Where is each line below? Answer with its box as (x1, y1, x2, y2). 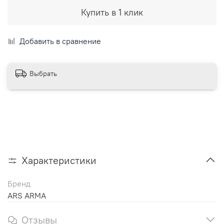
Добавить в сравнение (19, 35, 101, 46)
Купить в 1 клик (81, 6, 143, 18)
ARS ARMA (7, 190, 46, 200)
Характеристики (21, 153, 96, 166)
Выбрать (29, 69, 57, 78)
